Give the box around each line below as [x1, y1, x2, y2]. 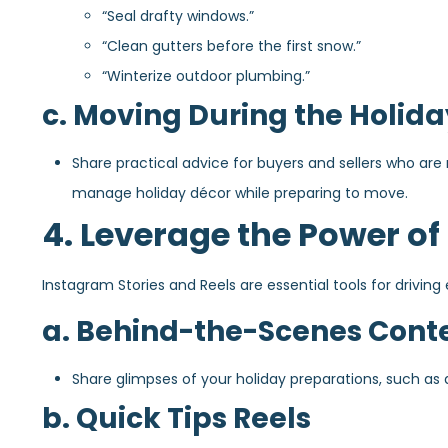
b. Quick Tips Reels [42, 398, 311, 438]
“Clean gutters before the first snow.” [102, 36, 361, 57]
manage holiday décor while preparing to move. [72, 183, 408, 204]
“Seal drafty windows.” [102, 6, 254, 27]
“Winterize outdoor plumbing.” [102, 66, 310, 87]
